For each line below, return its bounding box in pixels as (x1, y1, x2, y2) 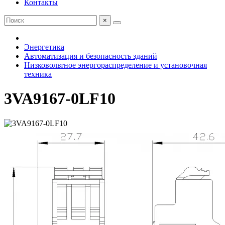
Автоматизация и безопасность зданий (24, 52, 157, 60)
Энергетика (24, 43, 64, 51)
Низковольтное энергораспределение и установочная (24, 61, 207, 69)
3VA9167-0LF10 (4, 89, 116, 108)
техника (24, 70, 52, 78)
